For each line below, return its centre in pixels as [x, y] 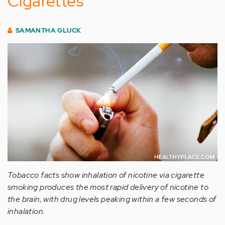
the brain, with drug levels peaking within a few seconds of [112, 199]
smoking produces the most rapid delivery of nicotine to [108, 187]
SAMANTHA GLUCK [48, 30]
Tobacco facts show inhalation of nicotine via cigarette [106, 175]
